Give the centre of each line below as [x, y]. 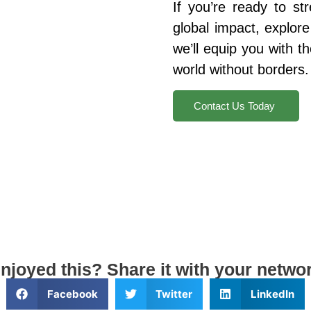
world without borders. [241, 70]
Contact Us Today [234, 106]
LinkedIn [272, 294]
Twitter [174, 294]
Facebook [72, 294]
